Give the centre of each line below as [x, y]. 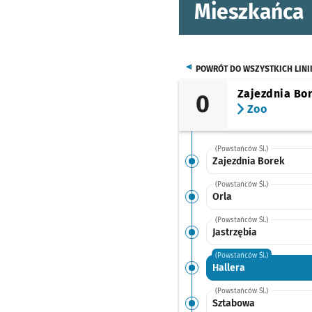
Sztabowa [233, 303]
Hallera [228, 267]
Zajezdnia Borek [248, 161]
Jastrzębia [234, 232]
